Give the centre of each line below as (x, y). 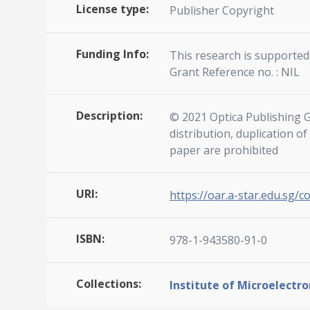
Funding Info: (112, 54)
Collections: (109, 284)
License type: (112, 9)
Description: (109, 116)
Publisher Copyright (222, 11)
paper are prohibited (224, 151)
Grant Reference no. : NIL (235, 72)
